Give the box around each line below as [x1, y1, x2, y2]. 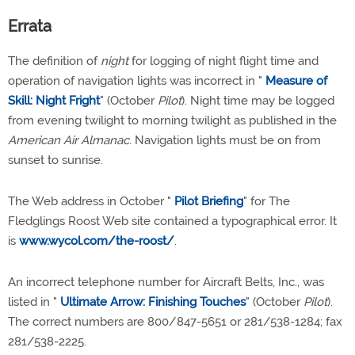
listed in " [8, 295, 60, 309]
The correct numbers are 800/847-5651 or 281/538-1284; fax [8, 315, 342, 329]
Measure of [265, 74, 327, 88]
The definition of [8, 54, 101, 68]
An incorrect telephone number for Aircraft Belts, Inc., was [8, 275, 324, 289]
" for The [243, 194, 290, 208]
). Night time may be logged [181, 94, 334, 108]
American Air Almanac [8, 133, 129, 147]
